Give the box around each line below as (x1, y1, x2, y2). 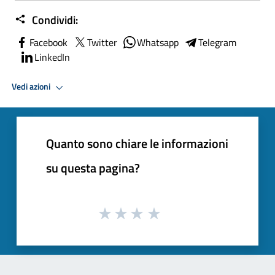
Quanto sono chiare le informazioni (46, 133, 228, 153)
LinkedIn (34, 49, 70, 64)
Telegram (198, 34, 236, 50)
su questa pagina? (46, 158, 140, 177)
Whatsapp (137, 34, 179, 50)
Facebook (29, 34, 68, 50)
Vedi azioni (12, 80, 52, 94)
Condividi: (29, 11, 78, 28)
